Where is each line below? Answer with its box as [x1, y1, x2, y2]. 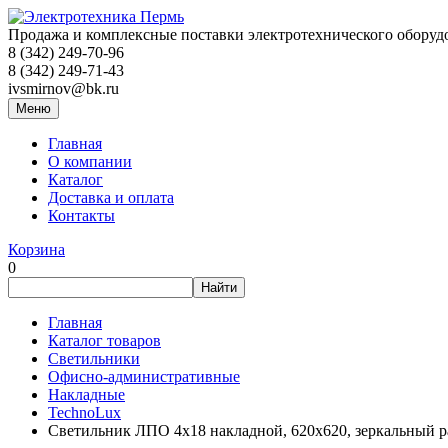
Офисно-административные [48, 368, 240, 385]
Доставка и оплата [48, 189, 174, 206]
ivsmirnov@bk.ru [8, 80, 119, 97]
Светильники [48, 350, 140, 367]
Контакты [48, 207, 115, 224]
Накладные [48, 386, 125, 403]
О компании [48, 153, 132, 170]
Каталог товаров [48, 332, 161, 349]
